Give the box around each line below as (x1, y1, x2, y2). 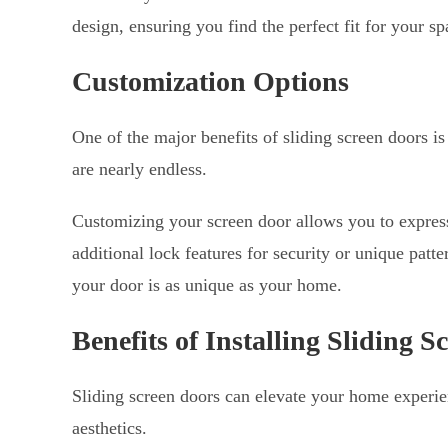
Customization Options (72, 66, 349, 98)
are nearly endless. (72, 159, 207, 180)
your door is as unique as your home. (72, 275, 342, 296)
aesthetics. (72, 418, 147, 439)
